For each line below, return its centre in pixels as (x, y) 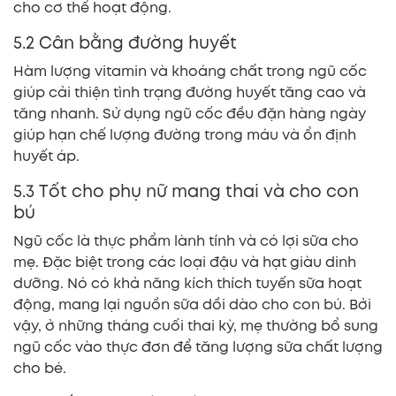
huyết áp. (46, 156)
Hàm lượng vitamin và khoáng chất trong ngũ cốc (190, 71)
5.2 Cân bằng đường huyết (125, 42)
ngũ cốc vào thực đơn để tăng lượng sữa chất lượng (198, 346)
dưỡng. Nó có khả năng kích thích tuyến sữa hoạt (187, 283)
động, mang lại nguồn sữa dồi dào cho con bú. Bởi (192, 304)
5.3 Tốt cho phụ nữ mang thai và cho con (186, 191)
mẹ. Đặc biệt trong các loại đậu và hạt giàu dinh (185, 262)
